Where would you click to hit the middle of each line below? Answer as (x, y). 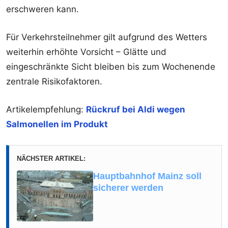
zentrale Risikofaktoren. (54, 82)
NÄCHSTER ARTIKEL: (51, 159)
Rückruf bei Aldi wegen (136, 110)
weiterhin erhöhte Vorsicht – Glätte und (86, 52)
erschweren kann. (42, 9)
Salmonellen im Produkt (57, 124)
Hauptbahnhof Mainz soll (147, 176)
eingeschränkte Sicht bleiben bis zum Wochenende (111, 67)
